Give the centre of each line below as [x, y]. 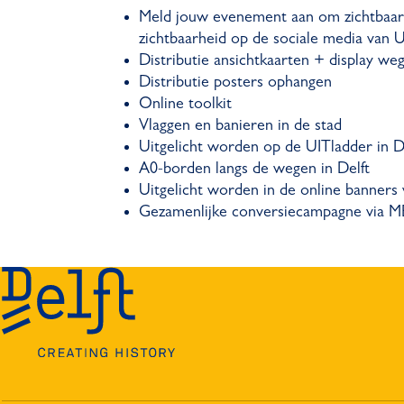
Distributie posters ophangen [235, 83]
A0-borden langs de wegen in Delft [254, 169]
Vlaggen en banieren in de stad [240, 126]
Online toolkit [185, 104]
